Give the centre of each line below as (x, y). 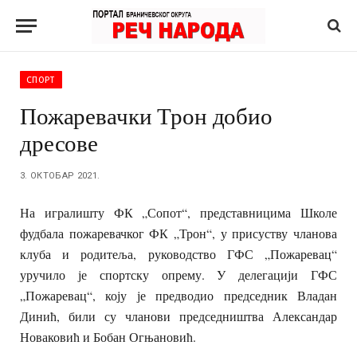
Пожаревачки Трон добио (146, 115)
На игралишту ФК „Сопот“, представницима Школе (178, 212)
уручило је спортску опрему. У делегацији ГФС (178, 275)
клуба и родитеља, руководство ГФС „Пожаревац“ (178, 254)
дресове (59, 142)
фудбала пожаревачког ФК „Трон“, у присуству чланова (178, 233)
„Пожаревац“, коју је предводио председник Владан (178, 295)
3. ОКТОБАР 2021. (60, 176)
